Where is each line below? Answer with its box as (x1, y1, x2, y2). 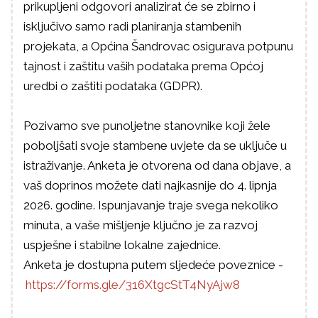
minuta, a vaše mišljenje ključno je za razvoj (23, 218, 258, 232)
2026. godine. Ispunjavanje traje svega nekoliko (23, 198, 278, 212)
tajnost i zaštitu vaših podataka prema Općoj (23, 59, 263, 73)
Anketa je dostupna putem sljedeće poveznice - (23, 258, 283, 272)
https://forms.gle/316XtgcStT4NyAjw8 (26, 278, 240, 292)
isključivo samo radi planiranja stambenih (23, 19, 241, 33)
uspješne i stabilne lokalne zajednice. (23, 238, 221, 252)
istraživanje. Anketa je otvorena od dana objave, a (23, 158, 291, 172)
